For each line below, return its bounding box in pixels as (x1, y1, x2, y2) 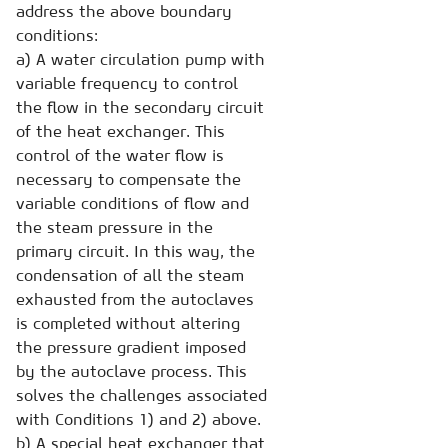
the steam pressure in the (16, 216, 213, 237)
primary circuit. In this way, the (16, 240, 255, 261)
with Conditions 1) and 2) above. (16, 408, 261, 429)
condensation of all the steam (16, 264, 244, 285)
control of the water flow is (16, 144, 224, 165)
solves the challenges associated (16, 384, 267, 405)
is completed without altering (16, 312, 240, 333)
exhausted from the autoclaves (16, 288, 254, 309)
